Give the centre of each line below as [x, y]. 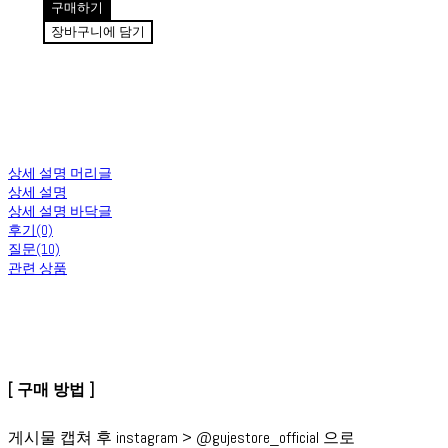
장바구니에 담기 [97, 31]
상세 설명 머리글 [60, 173]
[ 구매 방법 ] [51, 389]
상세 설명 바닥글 [60, 211]
